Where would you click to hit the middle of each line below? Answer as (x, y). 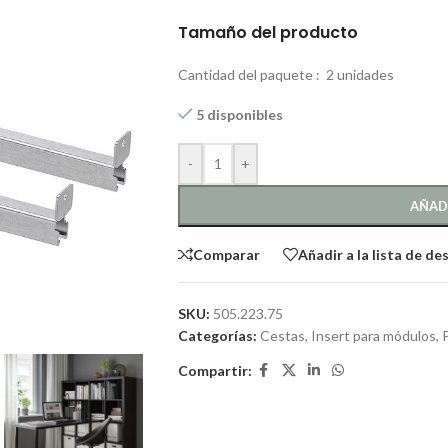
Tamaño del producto (267, 32)
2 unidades (358, 74)
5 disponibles (240, 114)
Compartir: (214, 370)
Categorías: (217, 335)
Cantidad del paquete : (250, 74)
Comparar (226, 254)
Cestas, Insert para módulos (347, 335)
